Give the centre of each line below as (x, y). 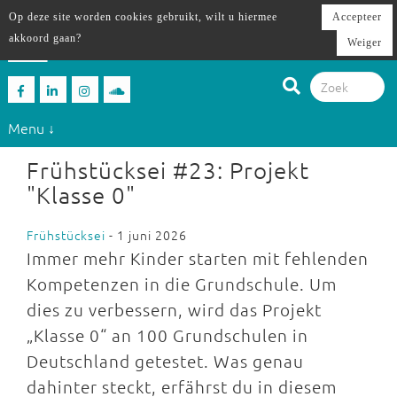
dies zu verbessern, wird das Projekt (174, 309)
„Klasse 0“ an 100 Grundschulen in (167, 335)
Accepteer (357, 17)
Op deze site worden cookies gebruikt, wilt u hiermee (143, 17)
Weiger (365, 43)
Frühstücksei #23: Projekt (168, 170)
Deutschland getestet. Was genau (165, 361)
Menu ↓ (31, 127)
